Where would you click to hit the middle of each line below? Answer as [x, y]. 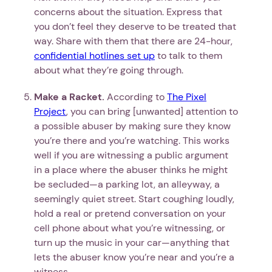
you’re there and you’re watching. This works [132, 140]
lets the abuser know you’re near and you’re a [134, 257]
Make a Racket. [69, 97]
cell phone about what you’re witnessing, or [130, 228]
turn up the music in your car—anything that [132, 242]
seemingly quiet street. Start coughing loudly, [134, 199]
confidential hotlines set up [94, 55]
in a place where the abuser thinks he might [131, 169]
